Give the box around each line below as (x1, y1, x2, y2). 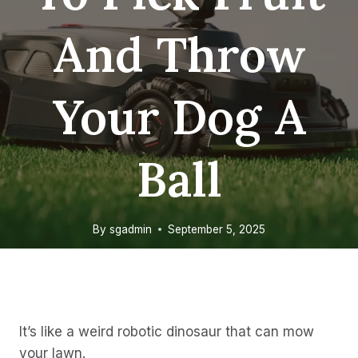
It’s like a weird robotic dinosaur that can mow (19, 324, 314, 340)
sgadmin (109, 222, 152, 236)
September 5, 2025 (167, 222, 265, 236)
